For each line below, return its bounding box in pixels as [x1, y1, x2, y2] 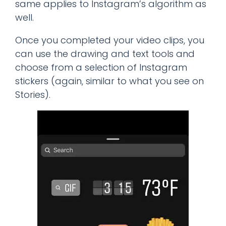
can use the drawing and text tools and [15, 47, 195, 60]
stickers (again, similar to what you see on [15, 74, 204, 87]
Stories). [15, 88, 50, 101]
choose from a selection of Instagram [15, 61, 187, 74]
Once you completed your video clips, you [15, 33, 204, 46]
